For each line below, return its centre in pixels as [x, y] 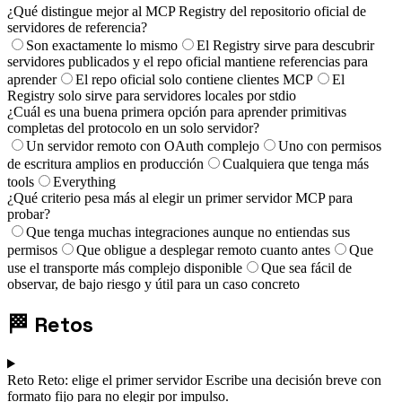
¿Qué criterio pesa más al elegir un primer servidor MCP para [180, 197]
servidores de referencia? [77, 27]
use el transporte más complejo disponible [125, 267]
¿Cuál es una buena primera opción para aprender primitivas [177, 111]
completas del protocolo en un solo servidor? [133, 127]
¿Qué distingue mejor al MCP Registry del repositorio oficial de [187, 11]
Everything [84, 181]
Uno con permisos [330, 145]
